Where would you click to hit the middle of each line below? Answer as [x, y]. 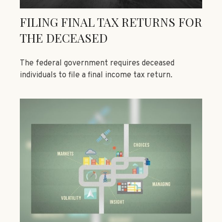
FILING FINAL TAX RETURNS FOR [111, 22]
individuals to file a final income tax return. [96, 76]
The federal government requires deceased [97, 64]
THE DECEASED [64, 38]
